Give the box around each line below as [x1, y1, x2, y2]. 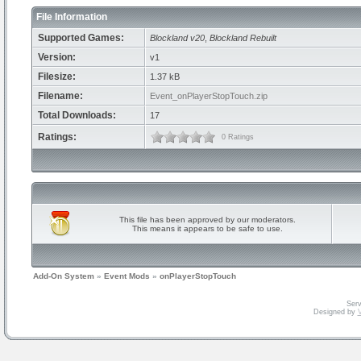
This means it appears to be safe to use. [131, 224, 283, 233]
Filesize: [38, 71, 76, 82]
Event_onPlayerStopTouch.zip [150, 91, 268, 101]
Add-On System [33, 272, 94, 280]
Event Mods [104, 272, 150, 280]
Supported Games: [38, 32, 124, 44]
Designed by [313, 308, 358, 316]
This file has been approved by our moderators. [118, 215, 296, 224]
